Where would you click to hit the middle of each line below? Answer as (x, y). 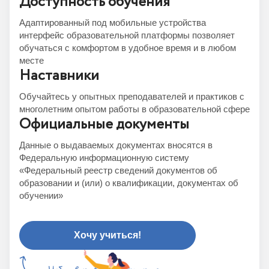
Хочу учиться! (107, 235)
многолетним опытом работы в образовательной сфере (134, 109)
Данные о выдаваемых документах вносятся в (116, 145)
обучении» (41, 195)
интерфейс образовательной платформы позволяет (127, 35)
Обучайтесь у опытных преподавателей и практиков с (132, 96)
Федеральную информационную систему (104, 158)
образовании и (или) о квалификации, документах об (129, 183)
